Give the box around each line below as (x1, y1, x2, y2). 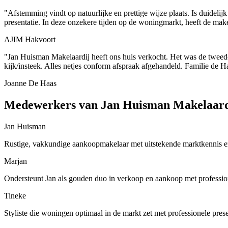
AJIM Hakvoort (4, 35, 55, 44)
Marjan (4, 156, 27, 165)
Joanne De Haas (4, 78, 56, 88)
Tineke (4, 191, 26, 200)
